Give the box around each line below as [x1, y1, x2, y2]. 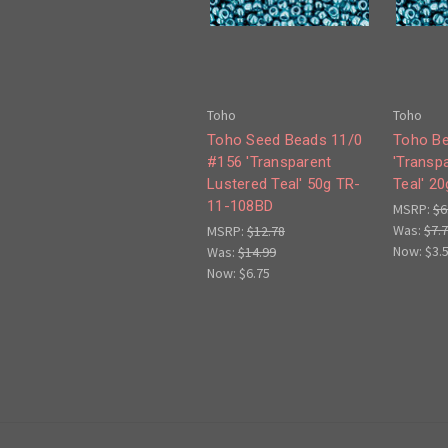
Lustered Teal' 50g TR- [207, 175, 361, 194]
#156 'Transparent [207, 153, 332, 172]
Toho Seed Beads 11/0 [207, 131, 362, 150]
